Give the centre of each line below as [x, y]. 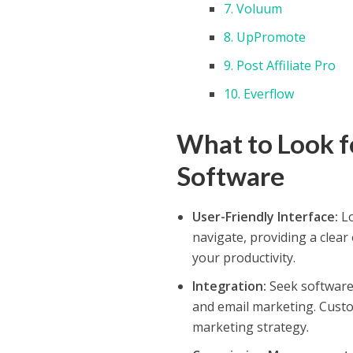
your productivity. [244, 258]
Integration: [230, 286]
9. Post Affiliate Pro [280, 66]
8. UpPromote [265, 37]
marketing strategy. [251, 327]
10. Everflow [259, 94]
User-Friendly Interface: [266, 217]
